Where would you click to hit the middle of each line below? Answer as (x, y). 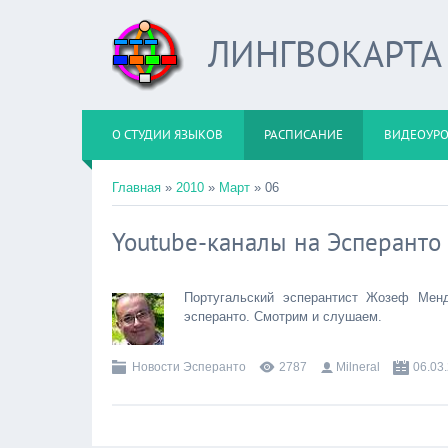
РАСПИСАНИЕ (303, 134)
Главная (136, 187)
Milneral (358, 367)
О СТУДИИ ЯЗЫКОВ (167, 134)
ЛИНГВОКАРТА (325, 53)
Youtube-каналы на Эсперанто (276, 242)
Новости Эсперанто (189, 367)
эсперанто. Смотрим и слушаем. (283, 316)
